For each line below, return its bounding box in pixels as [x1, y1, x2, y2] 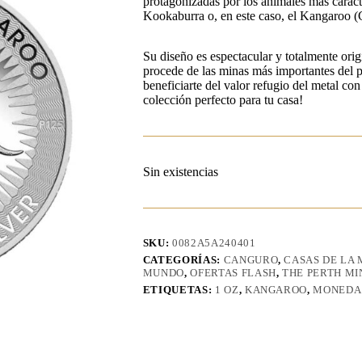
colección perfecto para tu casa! [142, 93, 303, 107]
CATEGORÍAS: [142, 254, 224, 267]
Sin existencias [142, 165, 218, 179]
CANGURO [223, 254, 279, 267]
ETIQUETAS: [142, 284, 215, 297]
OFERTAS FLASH [190, 267, 276, 280]
